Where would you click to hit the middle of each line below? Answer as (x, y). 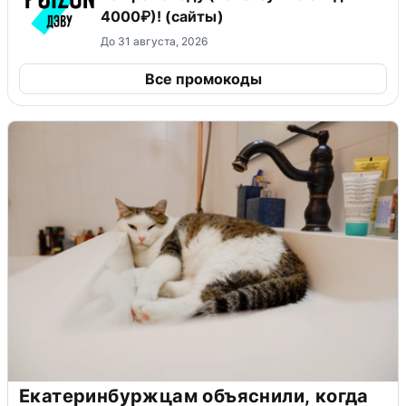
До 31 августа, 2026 (154, 42)
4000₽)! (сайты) (162, 17)
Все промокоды (203, 79)
